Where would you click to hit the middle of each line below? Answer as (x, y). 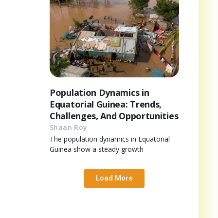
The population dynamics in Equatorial (110, 139)
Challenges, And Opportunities (114, 116)
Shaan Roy (69, 127)
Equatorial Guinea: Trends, (106, 104)
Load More (114, 178)
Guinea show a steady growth (97, 149)
